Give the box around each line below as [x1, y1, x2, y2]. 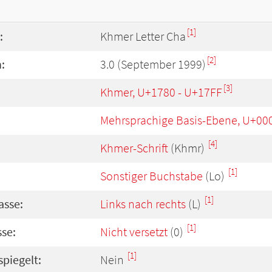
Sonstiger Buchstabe [100, 168, 203, 184]
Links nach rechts [100, 196, 186, 212]
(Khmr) [168, 140, 207, 156]
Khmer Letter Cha [100, 29, 186, 44]
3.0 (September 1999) [100, 56, 206, 72]
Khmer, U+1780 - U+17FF [100, 84, 222, 100]
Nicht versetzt [100, 224, 168, 240]
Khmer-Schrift [100, 140, 168, 156]
